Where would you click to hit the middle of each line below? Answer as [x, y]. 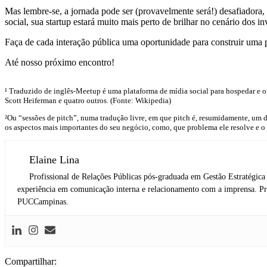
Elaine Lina [54, 160]
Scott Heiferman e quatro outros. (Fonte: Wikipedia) [88, 101]
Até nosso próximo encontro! [60, 63]
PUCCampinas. [43, 202]
